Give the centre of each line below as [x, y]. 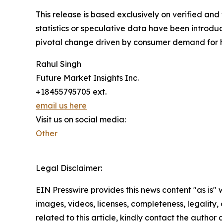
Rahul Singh [58, 64]
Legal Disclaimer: [69, 168]
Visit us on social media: [81, 119]
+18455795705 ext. [71, 91]
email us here [61, 105]
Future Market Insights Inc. [87, 78]
